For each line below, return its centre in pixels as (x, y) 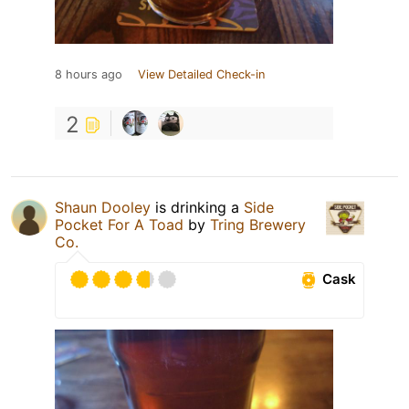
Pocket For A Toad (119, 224)
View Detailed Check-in (201, 74)
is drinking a (197, 207)
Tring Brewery (258, 224)
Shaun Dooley (103, 207)
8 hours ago (89, 74)
